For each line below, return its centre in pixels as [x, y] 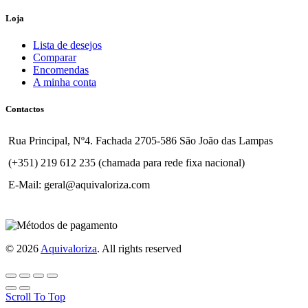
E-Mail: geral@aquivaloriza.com [79, 185]
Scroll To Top [35, 297]
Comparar [55, 57]
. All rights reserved [139, 249]
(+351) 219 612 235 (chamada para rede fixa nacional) [126, 163]
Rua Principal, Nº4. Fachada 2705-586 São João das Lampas [141, 141]
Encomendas [61, 70]
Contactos [25, 109]
